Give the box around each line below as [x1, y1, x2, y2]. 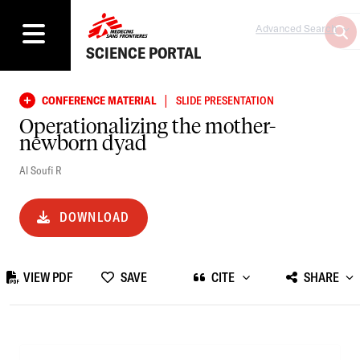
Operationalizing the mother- [19, 117, 276, 138]
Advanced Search [256, 22, 337, 35]
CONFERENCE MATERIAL [42, 92, 156, 108]
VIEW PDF [23, 268, 74, 285]
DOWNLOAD [59, 208, 130, 225]
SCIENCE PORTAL [86, 43, 202, 63]
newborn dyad [19, 133, 147, 155]
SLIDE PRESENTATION [176, 92, 274, 108]
